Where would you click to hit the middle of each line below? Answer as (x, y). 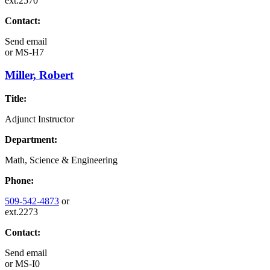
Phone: (19, 181)
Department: (31, 140)
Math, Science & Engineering (61, 160)
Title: (16, 99)
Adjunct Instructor (39, 119)
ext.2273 (21, 212)
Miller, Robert (39, 75)
